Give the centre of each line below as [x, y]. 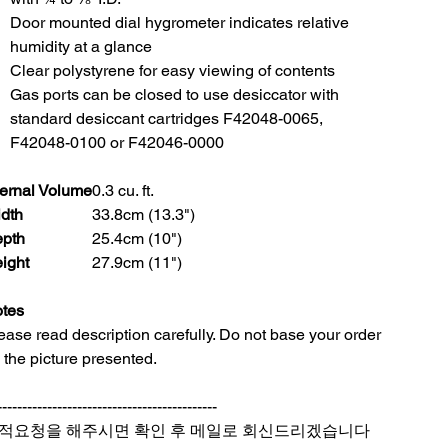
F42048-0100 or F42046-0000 [117, 143]
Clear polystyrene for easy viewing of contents [173, 71]
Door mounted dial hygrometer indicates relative [180, 23]
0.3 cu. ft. [122, 191]
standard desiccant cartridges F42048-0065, [167, 119]
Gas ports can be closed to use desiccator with [175, 95]
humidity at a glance [81, 47]
